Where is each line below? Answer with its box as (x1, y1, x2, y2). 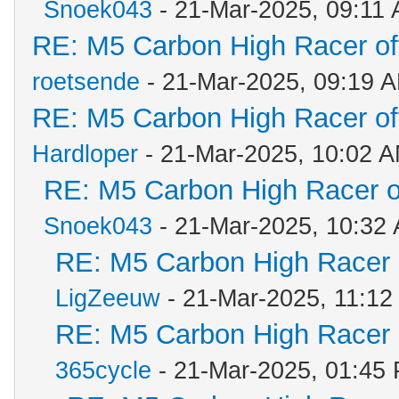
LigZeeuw (55, 285, 160, 312)
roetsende (32, 69, 140, 95)
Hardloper (32, 141, 138, 167)
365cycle (55, 357, 151, 384)
